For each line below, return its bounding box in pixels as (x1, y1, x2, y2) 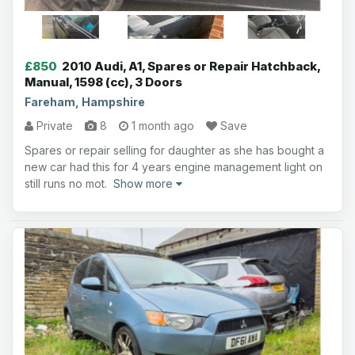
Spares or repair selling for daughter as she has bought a (25, 143, 324, 157)
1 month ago (128, 119, 194, 132)
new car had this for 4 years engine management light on (25, 160, 323, 174)
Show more (113, 177, 176, 190)
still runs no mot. (25, 177, 113, 190)
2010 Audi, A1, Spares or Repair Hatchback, (62, 59, 320, 74)
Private (33, 119, 73, 132)
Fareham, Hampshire (25, 95, 145, 109)
